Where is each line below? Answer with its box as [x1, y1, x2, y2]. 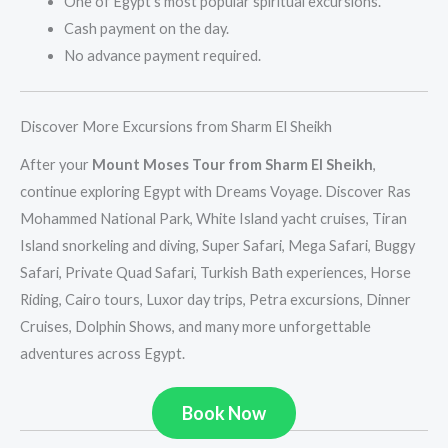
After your [20, 155, 92, 173]
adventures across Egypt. [20, 344, 185, 362]
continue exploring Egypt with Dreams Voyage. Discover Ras [20, 182, 411, 200]
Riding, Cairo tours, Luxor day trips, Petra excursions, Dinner [20, 290, 411, 308]
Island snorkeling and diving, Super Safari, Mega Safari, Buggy [20, 236, 415, 254]
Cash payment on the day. [63, 19, 229, 37]
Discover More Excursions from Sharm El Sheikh [20, 118, 332, 136]
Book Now [182, 401, 266, 424]
